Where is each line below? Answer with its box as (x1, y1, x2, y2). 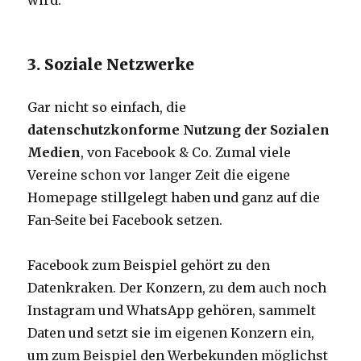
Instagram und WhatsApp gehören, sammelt (27, 302, 317, 319)
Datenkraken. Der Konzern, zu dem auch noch (27, 280, 327, 297)
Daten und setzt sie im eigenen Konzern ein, (27, 325, 315, 342)
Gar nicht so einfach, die (27, 99, 187, 116)
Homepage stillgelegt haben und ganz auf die (27, 189, 321, 206)
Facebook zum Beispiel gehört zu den (27, 257, 271, 274)
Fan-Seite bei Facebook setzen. (27, 212, 223, 229)
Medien (27, 144, 81, 161)
